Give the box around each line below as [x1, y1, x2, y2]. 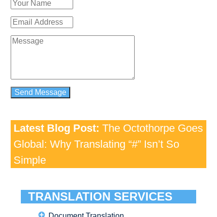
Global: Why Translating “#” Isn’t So [13, 138, 179, 150]
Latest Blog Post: [13, 122, 99, 134]
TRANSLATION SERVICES [28, 189, 173, 203]
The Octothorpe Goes [102, 122, 203, 134]
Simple [13, 154, 46, 166]
